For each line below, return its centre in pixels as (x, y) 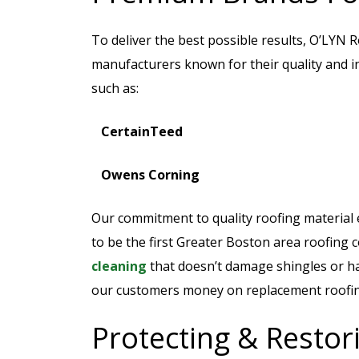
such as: (115, 88)
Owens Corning (150, 175)
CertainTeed (142, 131)
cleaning (119, 266)
